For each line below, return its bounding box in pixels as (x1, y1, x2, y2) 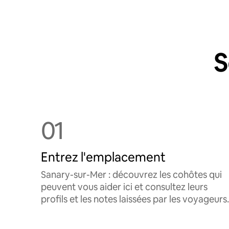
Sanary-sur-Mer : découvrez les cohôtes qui (41, 169, 222, 180)
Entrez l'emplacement (41, 149, 166, 165)
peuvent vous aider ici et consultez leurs (41, 181, 208, 193)
